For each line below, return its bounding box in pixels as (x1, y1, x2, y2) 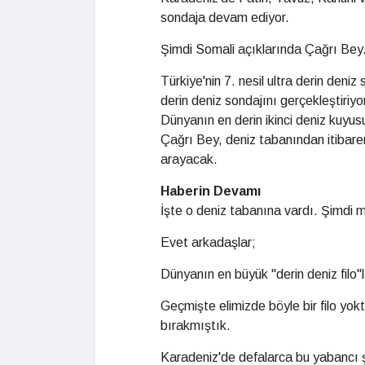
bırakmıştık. (161, 319, 231, 332)
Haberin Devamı (161, 184, 261, 198)
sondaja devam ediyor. (161, 11, 289, 24)
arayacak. (161, 152, 218, 166)
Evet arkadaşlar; (161, 235, 256, 249)
